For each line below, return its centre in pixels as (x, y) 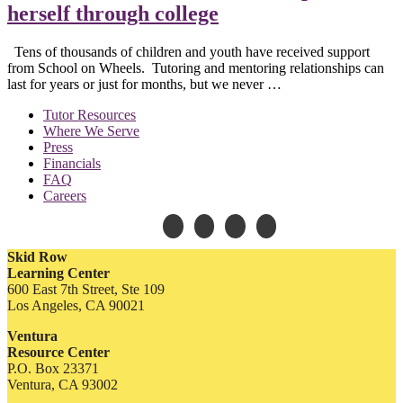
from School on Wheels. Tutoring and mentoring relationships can (196, 67)
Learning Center (58, 273)
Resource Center (58, 352)
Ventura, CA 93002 (63, 384)
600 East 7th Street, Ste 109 (86, 289)
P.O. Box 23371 (53, 368)
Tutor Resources (90, 114)
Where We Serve (91, 130)
